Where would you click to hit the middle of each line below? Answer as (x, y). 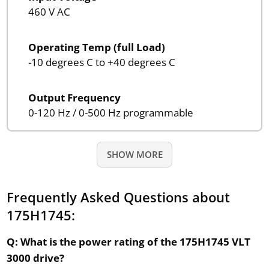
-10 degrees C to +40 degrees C (101, 62)
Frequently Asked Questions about (118, 197)
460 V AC (49, 11)
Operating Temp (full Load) (96, 47)
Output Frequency (74, 97)
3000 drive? (35, 258)
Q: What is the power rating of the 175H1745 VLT (128, 241)
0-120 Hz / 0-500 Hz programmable (110, 112)
